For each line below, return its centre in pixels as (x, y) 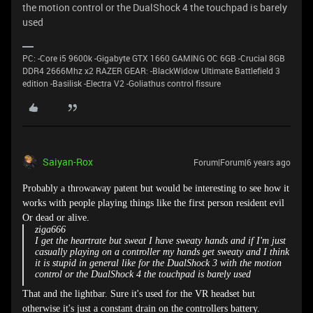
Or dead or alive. (56, 218)
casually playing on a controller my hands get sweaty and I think (162, 252)
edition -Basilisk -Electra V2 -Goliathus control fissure (122, 83)
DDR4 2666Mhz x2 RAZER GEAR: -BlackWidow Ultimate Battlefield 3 (151, 71)
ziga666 (50, 230)
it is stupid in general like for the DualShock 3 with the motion (158, 263)
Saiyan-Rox (68, 162)
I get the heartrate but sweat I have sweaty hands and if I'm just (160, 241)
